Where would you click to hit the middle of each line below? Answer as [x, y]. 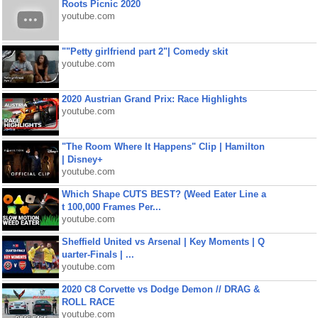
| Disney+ [82, 159]
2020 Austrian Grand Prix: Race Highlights [154, 99]
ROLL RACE [88, 302]
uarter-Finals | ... [98, 254]
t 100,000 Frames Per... [111, 207]
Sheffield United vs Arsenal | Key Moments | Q [163, 242]
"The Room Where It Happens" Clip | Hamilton [163, 147]
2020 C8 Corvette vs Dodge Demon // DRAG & [160, 289]
